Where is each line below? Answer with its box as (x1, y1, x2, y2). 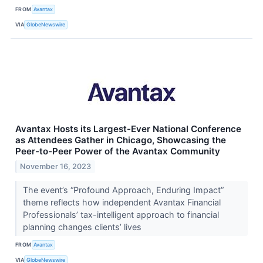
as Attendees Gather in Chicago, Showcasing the (15, 134, 226, 146)
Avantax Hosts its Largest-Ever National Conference (15, 123, 241, 135)
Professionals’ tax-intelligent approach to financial (22, 209, 219, 220)
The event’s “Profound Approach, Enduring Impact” (22, 184, 224, 195)
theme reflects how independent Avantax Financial (22, 197, 221, 207)
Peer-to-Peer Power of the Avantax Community (15, 146, 220, 157)
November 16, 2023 (20, 161, 92, 171)
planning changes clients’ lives (22, 221, 144, 232)
